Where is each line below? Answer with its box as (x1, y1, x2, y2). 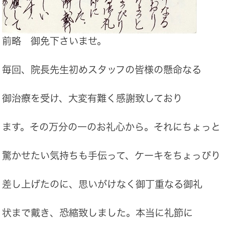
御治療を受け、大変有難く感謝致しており (2, 93, 182, 103)
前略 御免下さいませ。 (2, 36, 106, 46)
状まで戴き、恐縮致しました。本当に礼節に (2, 208, 193, 218)
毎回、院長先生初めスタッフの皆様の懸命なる (2, 65, 201, 75)
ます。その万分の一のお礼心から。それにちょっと (2, 122, 220, 132)
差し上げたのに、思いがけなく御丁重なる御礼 (2, 179, 202, 189)
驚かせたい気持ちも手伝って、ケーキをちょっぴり (2, 151, 220, 161)
